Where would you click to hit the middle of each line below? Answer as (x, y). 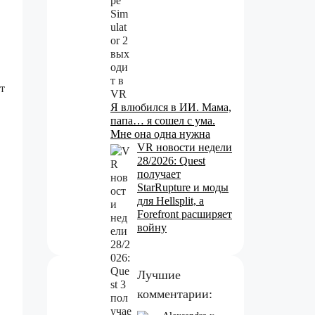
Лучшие (159, 275)
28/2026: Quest (171, 160)
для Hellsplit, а (171, 200)
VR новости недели (185, 147)
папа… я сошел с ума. (163, 120)
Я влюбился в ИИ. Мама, (171, 107)
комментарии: (175, 294)
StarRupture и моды (183, 187)
